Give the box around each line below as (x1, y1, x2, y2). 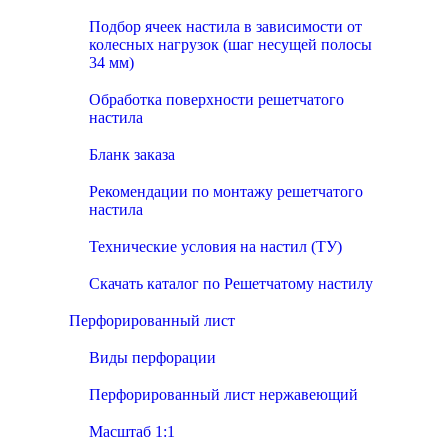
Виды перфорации (89, 349, 216, 366)
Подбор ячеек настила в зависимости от (89, 18, 362, 35)
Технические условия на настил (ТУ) (89, 238, 342, 255)
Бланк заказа (89, 146, 175, 163)
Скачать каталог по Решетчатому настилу (89, 275, 373, 292)
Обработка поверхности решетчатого (89, 91, 344, 108)
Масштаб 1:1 (89, 423, 175, 440)
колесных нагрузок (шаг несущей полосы (89, 36, 372, 53)
